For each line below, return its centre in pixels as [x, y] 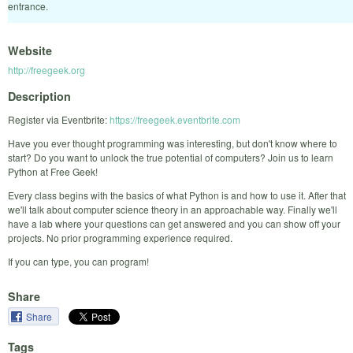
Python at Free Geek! [53, 171]
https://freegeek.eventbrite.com [175, 119]
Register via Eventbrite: [59, 119]
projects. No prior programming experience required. [120, 237]
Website [30, 51]
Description [39, 96]
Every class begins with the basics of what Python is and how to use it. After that [177, 195]
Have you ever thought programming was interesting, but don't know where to [173, 143]
